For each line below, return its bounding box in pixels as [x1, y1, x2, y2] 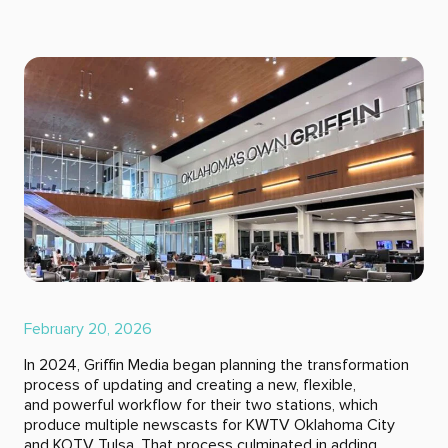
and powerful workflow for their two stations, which [24, 395, 378, 416]
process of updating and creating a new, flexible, [24, 375, 356, 396]
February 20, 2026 [24, 319, 152, 340]
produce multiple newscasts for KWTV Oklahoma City [24, 415, 395, 436]
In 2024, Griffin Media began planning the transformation [24, 355, 409, 376]
